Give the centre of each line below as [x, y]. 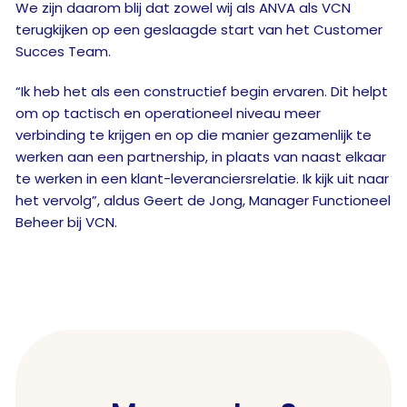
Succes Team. [63, 51]
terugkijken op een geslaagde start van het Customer [199, 30]
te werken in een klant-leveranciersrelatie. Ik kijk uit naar [202, 179]
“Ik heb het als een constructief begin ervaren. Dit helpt [202, 91]
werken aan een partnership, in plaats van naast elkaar [201, 157]
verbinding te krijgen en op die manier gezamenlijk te [194, 135]
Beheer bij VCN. [66, 222]
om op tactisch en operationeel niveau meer [168, 113]
